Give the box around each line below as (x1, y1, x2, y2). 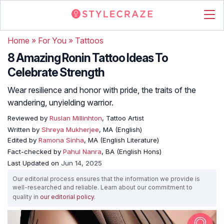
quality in (12, 193, 40, 200)
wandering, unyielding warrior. (7, 97, 113, 107)
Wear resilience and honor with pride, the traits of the (7, 85, 196, 95)
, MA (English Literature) (84, 136, 159, 144)
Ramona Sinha (38, 136, 84, 144)
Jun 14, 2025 (61, 159, 102, 167)
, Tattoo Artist (102, 114, 144, 122)
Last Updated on (7, 159, 61, 167)
